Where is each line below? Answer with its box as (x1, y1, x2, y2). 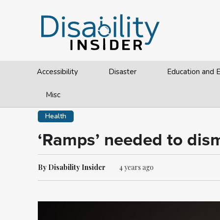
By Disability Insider (38, 163, 106, 172)
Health (45, 111, 66, 121)
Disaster (109, 67, 137, 77)
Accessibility (37, 67, 78, 77)
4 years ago (119, 163, 154, 172)
